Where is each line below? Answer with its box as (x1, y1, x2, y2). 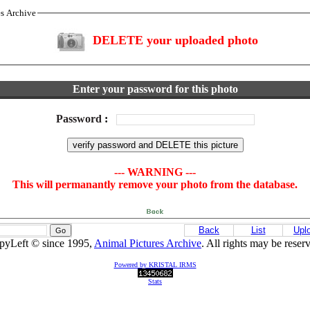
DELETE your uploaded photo (93, 33, 258, 47)
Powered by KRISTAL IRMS (113, 261, 197, 268)
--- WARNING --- (114, 166, 196, 178)
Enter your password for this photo (72, 83, 238, 95)
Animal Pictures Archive (94, 237, 201, 249)
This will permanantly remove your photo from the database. (12, 179, 298, 190)
